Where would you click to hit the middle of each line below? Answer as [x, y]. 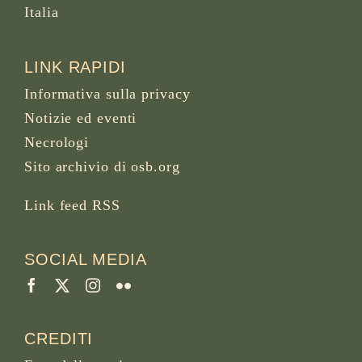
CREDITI [59, 339]
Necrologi [57, 142]
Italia [42, 12]
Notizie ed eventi [81, 118]
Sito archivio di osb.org [102, 166]
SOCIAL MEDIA [86, 260]
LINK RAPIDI [75, 67]
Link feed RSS [72, 205]
